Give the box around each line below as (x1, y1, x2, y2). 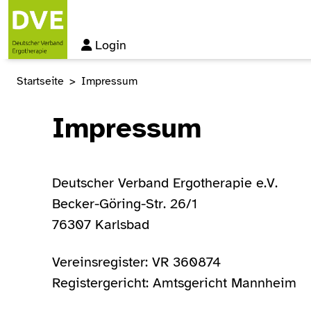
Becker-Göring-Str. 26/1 (52, 195, 197, 212)
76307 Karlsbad (52, 216, 149, 233)
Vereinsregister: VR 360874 (52, 253, 221, 271)
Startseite (17, 74, 64, 88)
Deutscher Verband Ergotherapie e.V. (52, 174, 278, 192)
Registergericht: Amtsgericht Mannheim (52, 274, 296, 292)
